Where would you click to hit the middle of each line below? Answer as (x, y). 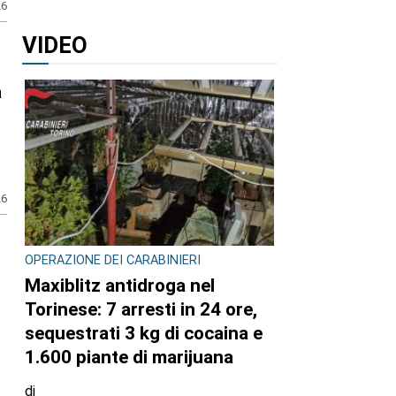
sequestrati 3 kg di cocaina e (144, 334)
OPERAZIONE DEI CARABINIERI (113, 260)
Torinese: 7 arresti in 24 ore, (141, 310)
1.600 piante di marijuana (129, 358)
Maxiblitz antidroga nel (120, 286)
